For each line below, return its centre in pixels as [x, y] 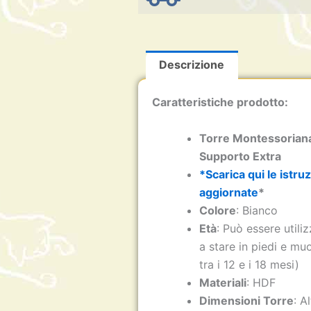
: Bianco [257, 210]
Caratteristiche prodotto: [220, 102]
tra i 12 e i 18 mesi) [250, 264]
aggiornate [229, 192]
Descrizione [192, 65]
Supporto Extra [241, 156]
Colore [218, 210]
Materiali [223, 282]
